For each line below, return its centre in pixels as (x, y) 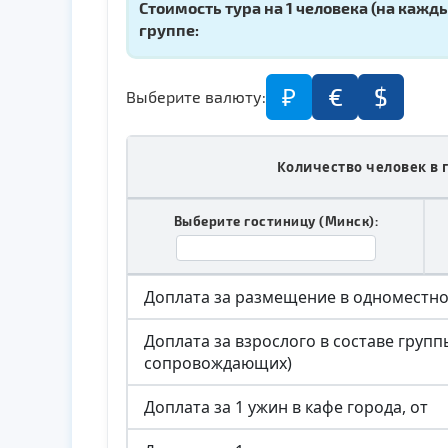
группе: (169, 29)
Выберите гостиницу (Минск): (276, 220)
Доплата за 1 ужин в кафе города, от (286, 407)
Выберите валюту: (196, 96)
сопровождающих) (218, 363)
